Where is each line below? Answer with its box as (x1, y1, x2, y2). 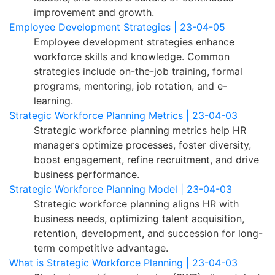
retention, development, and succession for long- (34, 227, 263, 239)
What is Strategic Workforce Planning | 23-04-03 (9, 256, 238, 269)
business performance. (34, 168, 139, 180)
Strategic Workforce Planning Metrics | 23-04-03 (9, 109, 238, 122)
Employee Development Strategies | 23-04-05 (9, 20, 225, 33)
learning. (34, 94, 73, 107)
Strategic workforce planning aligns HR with (34, 197, 239, 210)
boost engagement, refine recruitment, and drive (34, 153, 259, 166)
